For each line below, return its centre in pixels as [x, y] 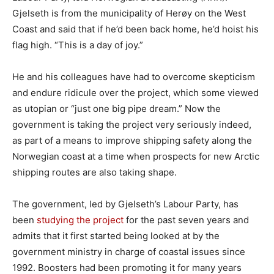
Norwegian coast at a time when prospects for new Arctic [136, 157]
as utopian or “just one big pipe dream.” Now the [117, 109]
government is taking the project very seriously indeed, [132, 125]
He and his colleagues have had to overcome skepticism [134, 77]
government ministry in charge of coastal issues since [129, 252]
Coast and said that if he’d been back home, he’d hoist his [135, 29]
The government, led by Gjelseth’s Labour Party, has [125, 204]
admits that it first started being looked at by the [116, 236]
